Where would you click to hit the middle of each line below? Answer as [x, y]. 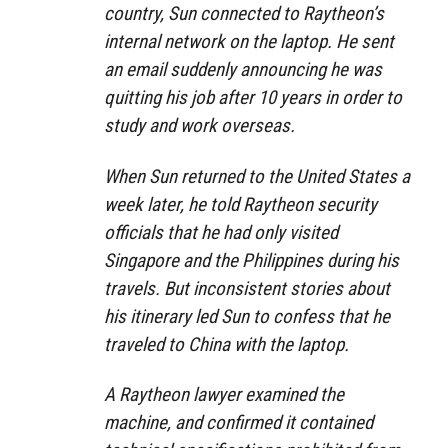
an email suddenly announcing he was [243, 69]
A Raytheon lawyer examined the [224, 395]
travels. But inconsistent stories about [247, 288]
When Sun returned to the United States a [257, 176]
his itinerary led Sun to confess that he [247, 316]
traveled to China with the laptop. [226, 344]
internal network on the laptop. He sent [249, 41]
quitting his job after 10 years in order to [253, 97]
